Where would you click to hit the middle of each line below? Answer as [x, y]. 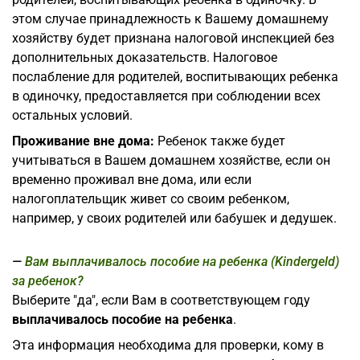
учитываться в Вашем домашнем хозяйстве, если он [171, 160]
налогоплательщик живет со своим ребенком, [151, 198]
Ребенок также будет [220, 141]
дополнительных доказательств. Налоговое [145, 57]
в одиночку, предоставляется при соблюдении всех [166, 96]
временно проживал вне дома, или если [132, 179]
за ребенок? [48, 280]
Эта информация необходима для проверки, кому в [168, 345]
